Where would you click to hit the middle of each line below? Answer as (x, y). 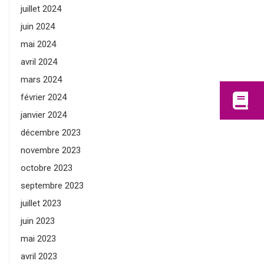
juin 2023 (38, 221)
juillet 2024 (41, 9)
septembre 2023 (52, 186)
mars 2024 (41, 80)
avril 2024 (39, 62)
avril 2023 (39, 257)
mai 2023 (38, 239)
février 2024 (44, 98)
